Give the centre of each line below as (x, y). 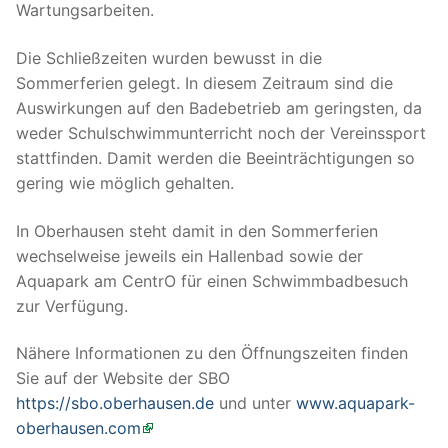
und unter (255, 403)
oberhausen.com (78, 428)
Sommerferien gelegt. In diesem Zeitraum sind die (204, 83)
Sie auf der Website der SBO (123, 378)
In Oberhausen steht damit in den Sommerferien (197, 230)
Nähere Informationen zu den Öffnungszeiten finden (212, 353)
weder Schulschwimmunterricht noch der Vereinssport (221, 133)
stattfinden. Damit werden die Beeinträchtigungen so (215, 158)
